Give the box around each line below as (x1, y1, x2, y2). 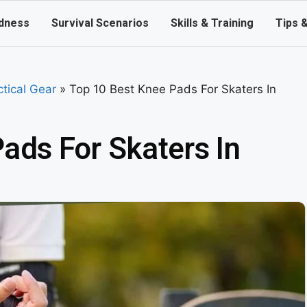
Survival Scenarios (51, 15, 149, 32)
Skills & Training (171, 15, 254, 32)
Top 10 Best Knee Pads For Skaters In (69, 82, 276, 96)
